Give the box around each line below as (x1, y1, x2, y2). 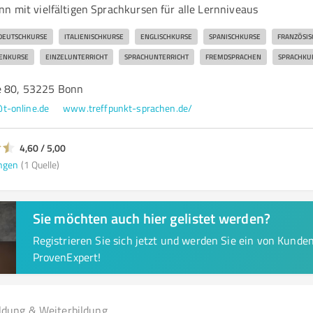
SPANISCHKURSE (208, 31, 261, 41)
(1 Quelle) (20, 157, 59, 171)
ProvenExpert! (32, 249, 101, 265)
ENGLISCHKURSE (140, 31, 192, 41)
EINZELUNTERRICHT (45, 52, 108, 61)
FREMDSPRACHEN (205, 52, 261, 61)
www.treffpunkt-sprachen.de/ (63, 101, 193, 115)
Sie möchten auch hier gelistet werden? (32, 208, 271, 228)
